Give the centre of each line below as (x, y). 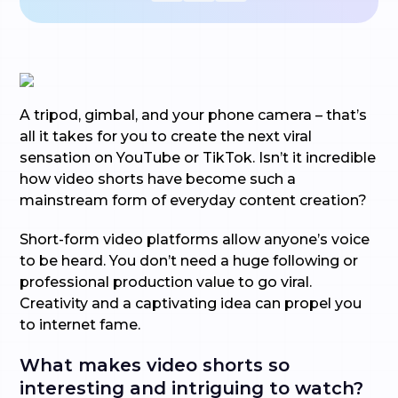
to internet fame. (80, 325)
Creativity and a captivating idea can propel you (191, 303)
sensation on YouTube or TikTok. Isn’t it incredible (198, 158)
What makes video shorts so (155, 365)
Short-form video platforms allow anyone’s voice (195, 239)
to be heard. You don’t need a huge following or (189, 261)
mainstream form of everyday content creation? (197, 200)
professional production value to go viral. (166, 282)
